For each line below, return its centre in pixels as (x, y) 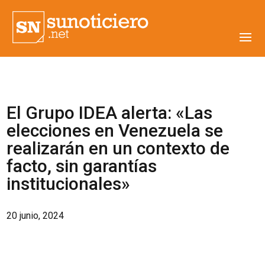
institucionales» (69, 184)
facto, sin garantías (82, 166)
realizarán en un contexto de (118, 148)
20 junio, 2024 (35, 216)
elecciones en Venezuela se (115, 130)
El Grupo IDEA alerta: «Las (110, 113)
